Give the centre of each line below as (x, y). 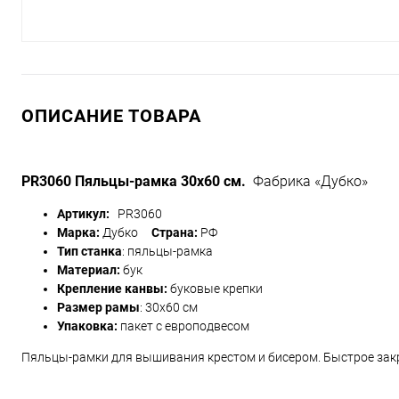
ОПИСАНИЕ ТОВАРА (111, 116)
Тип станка (90, 251)
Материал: (89, 270)
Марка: (78, 232)
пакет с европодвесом (185, 326)
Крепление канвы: (112, 289)
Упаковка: (87, 326)
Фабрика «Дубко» (309, 181)
